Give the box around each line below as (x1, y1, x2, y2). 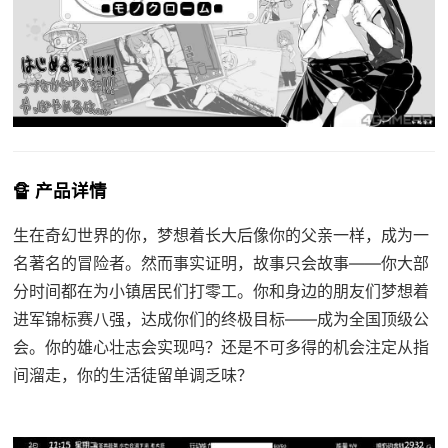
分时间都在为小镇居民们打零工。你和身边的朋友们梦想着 (12, 280, 429, 301)
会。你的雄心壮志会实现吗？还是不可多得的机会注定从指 (12, 336, 429, 357)
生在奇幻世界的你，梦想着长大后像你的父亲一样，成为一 (12, 224, 429, 245)
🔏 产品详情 (12, 179, 107, 201)
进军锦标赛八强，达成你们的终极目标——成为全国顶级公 (12, 308, 429, 329)
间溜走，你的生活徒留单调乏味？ (12, 364, 253, 385)
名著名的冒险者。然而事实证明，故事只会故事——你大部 (12, 252, 429, 273)
